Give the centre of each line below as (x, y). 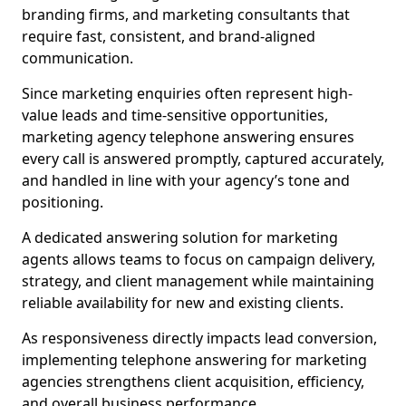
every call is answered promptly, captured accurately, (203, 159)
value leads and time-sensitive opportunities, (175, 115)
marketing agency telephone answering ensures (188, 137)
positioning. (63, 202)
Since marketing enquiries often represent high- (187, 93)
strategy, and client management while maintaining (198, 281)
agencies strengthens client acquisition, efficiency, (193, 382)
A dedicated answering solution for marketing (180, 237)
